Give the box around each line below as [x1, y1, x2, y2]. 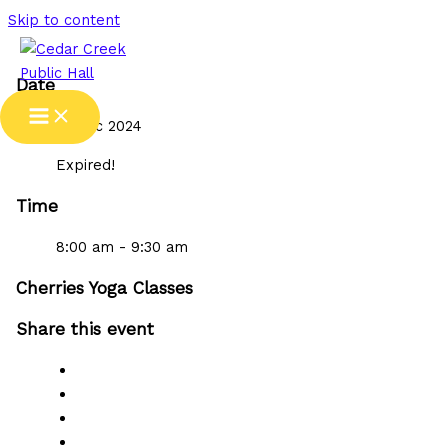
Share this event [15, 318, 154, 339]
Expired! [55, 155, 115, 174]
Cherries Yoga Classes [15, 277, 193, 298]
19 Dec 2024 [55, 117, 142, 136]
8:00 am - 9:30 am [55, 237, 188, 256]
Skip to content [8, 11, 120, 29]
